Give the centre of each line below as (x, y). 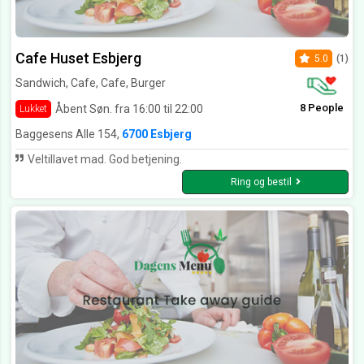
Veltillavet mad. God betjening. (104, 160)
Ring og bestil (261, 182)
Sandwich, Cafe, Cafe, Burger (91, 83)
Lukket (33, 109)
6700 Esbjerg (157, 134)
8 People (322, 108)
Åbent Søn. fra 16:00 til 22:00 (129, 108)
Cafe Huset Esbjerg (78, 58)
